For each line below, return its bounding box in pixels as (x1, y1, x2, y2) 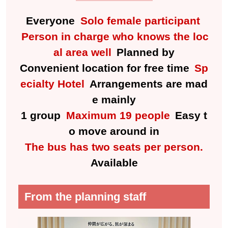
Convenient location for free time (19, 62, 192, 74)
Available (90, 157, 138, 169)
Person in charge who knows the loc (21, 31, 209, 43)
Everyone (25, 15, 78, 27)
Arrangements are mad (87, 78, 208, 90)
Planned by (113, 46, 175, 59)
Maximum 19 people (66, 109, 170, 122)
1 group (20, 109, 64, 122)
